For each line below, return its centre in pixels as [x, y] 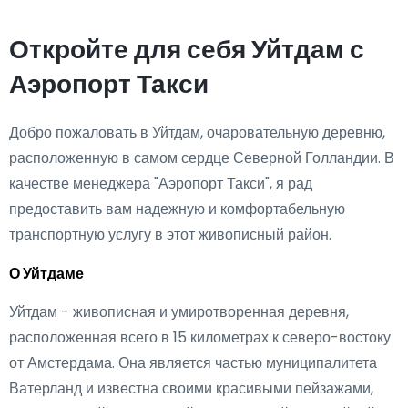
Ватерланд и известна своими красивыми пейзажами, [191, 388]
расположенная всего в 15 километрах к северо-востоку [200, 337]
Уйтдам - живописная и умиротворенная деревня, [179, 312]
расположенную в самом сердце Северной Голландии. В [202, 158]
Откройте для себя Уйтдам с [187, 50]
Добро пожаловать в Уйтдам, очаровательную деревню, [197, 133]
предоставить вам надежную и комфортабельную [177, 209]
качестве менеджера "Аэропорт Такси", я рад [161, 184]
